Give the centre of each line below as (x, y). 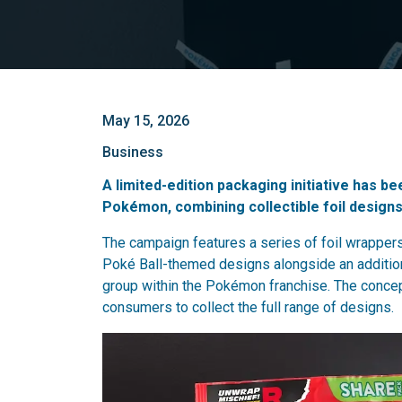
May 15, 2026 (146, 121)
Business (133, 152)
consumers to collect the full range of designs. (248, 307)
